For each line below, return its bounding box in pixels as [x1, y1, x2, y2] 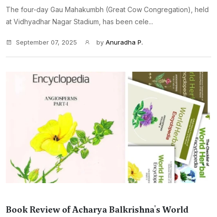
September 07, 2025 [16, 38, 77, 46]
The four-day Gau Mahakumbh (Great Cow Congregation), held [6, 5, 209, 14]
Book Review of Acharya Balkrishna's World [6, 204, 188, 216]
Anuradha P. [106, 38, 143, 46]
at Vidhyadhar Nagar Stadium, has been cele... [6, 17, 153, 26]
